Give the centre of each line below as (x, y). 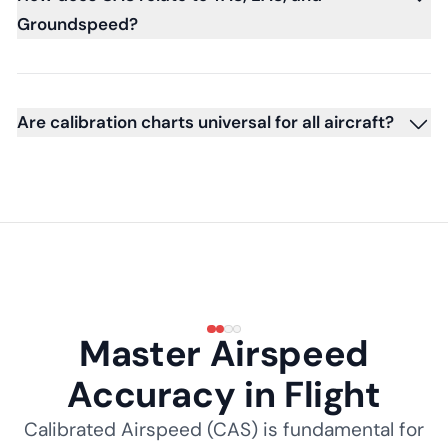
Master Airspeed (224, 353)
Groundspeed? (77, 23)
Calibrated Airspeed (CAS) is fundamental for (224, 429)
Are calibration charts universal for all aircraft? (205, 121)
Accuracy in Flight (224, 394)
